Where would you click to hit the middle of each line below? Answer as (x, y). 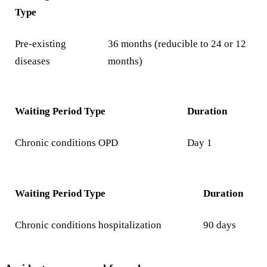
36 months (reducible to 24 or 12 (177, 44)
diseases (33, 61)
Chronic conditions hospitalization (89, 225)
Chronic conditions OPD (67, 143)
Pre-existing (41, 44)
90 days (220, 225)
